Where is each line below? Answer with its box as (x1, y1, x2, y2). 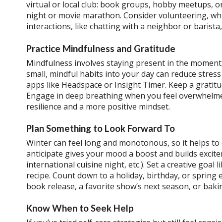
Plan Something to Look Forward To (26, 123, 175, 134)
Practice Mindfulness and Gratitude (26, 43, 175, 54)
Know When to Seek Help (26, 203, 134, 214)
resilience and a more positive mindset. (26, 101, 170, 112)
